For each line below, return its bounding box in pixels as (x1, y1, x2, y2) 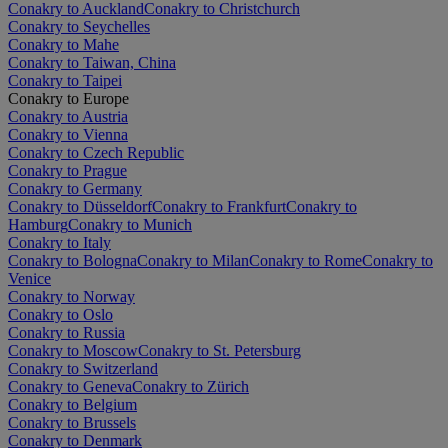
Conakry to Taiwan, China (8, 53, 176, 71)
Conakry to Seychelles (8, 17, 150, 35)
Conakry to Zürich (132, 377, 249, 395)
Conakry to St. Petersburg (138, 341, 301, 359)
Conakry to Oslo (8, 305, 113, 323)
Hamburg (8, 215, 68, 233)
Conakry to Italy (8, 233, 111, 251)
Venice (8, 269, 51, 287)
